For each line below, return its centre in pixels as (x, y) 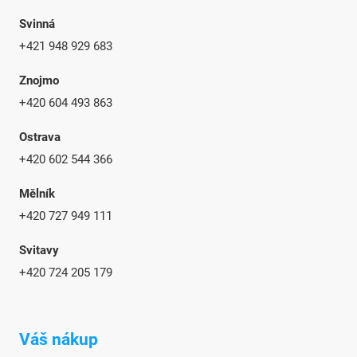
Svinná (37, 24)
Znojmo (39, 80)
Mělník (37, 193)
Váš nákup (59, 339)
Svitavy (39, 250)
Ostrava (40, 137)
